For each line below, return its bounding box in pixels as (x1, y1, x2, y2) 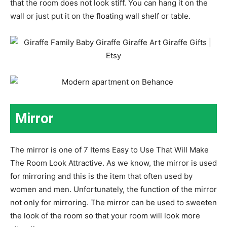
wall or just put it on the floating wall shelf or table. (10, 11, 191, 21)
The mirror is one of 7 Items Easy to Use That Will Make (10, 144, 209, 155)
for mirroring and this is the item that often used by (10, 171, 193, 181)
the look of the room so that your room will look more (10, 210, 200, 220)
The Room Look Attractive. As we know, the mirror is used (10, 158, 217, 168)
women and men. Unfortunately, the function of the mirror (10, 184, 217, 194)
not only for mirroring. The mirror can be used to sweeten (10, 197, 217, 207)
